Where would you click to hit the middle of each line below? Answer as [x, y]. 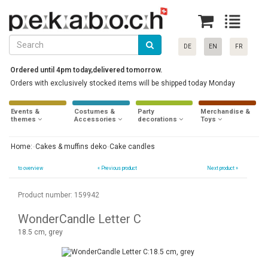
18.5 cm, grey [40, 232]
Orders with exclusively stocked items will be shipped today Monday [123, 83]
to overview [31, 168]
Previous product [119, 168]
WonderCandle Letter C [80, 219]
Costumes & [94, 112]
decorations [157, 120]
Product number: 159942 [59, 195]
